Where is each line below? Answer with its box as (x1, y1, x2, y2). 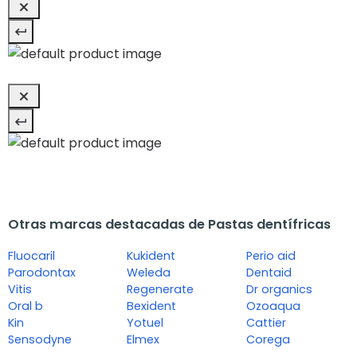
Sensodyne (8, 331, 72, 348)
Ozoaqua (245, 298, 300, 315)
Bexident (127, 298, 177, 315)
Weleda (127, 265, 171, 281)
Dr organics (245, 281, 312, 298)
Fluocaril (8, 248, 55, 265)
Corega (245, 331, 290, 348)
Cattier (245, 315, 286, 331)
